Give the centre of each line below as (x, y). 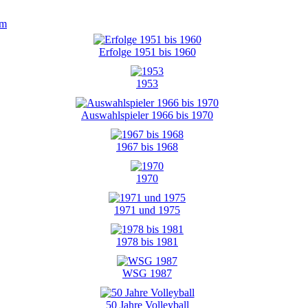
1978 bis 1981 (147, 242)
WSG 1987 (147, 273)
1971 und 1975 (147, 210)
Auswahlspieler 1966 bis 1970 (147, 115)
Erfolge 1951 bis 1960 (147, 52)
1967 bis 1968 (147, 147)
